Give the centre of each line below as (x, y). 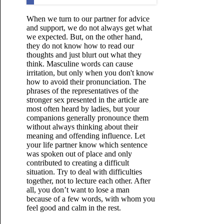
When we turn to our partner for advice (88, 19)
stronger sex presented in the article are (87, 100)
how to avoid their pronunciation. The (86, 82)
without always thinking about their (82, 127)
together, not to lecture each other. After (88, 181)
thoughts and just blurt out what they (84, 55)
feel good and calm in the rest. (73, 208)
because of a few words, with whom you (90, 199)
